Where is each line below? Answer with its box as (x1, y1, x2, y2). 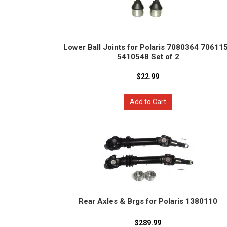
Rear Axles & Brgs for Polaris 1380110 (79, 197, 218, 206)
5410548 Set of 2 (117, 52, 179, 61)
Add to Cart (130, 98, 167, 106)
